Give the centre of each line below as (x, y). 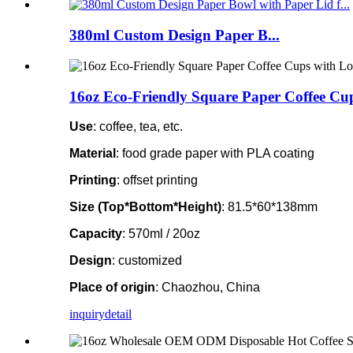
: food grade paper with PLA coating (215, 154)
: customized (147, 261)
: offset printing (157, 180)
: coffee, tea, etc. (138, 127)
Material (93, 154)
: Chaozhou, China (208, 288)
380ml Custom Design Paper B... (175, 35)
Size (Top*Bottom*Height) (145, 207)
